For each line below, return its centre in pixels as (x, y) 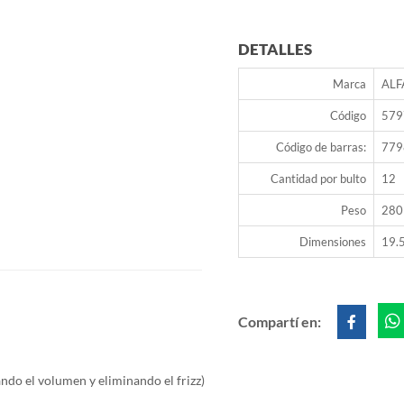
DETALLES (275, 50)
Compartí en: (281, 322)
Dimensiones (333, 242)
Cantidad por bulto (318, 179)
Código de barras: (321, 147)
